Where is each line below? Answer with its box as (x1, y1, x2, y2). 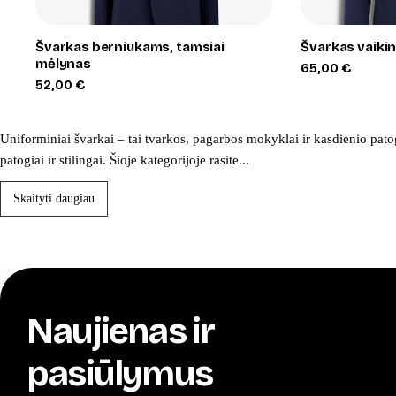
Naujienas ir (27, 309, 215, 353)
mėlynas (35, 55, 91, 72)
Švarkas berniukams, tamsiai (35, 38, 225, 55)
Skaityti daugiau (13, 191, 95, 205)
